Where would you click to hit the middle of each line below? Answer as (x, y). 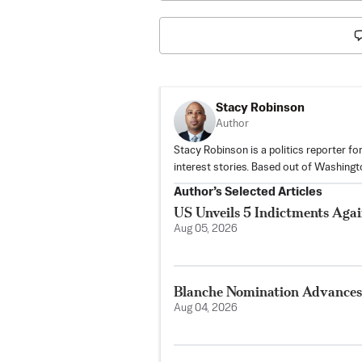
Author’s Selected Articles (248, 192)
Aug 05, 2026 (206, 229)
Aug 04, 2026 (206, 308)
